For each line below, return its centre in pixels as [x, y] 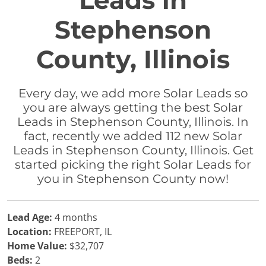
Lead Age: [30, 217]
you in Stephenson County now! [133, 179]
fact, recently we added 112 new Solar [133, 136]
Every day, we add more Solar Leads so [133, 93]
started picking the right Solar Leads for [133, 164]
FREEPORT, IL [82, 232]
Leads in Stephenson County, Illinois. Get [133, 150]
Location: [29, 232]
